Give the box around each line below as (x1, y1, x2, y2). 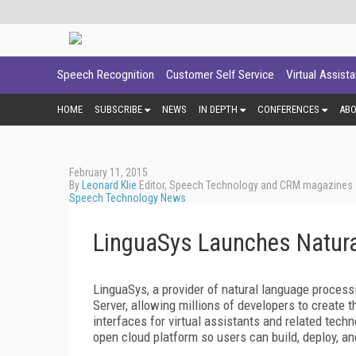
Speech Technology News (69, 191, 186, 204)
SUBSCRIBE (95, 103, 142, 115)
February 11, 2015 (69, 165, 148, 179)
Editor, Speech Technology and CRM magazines (137, 178, 353, 192)
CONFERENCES (257, 103, 319, 115)
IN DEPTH (199, 103, 238, 115)
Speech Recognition (57, 68, 154, 82)
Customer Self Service (166, 68, 274, 82)
